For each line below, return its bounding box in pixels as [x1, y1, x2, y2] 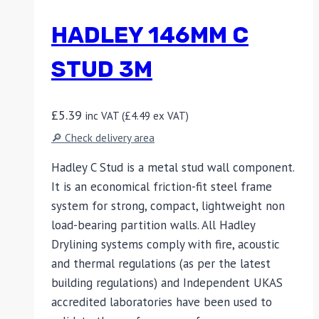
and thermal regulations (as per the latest [51, 256, 271, 272]
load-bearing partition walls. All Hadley [51, 217, 255, 234]
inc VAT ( [85, 108, 125, 122]
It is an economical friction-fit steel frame [51, 179, 272, 195]
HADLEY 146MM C [51, 21, 249, 49]
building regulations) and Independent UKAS [51, 275, 283, 291]
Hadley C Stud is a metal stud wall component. [51, 159, 294, 176]
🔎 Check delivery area [51, 130, 155, 145]
